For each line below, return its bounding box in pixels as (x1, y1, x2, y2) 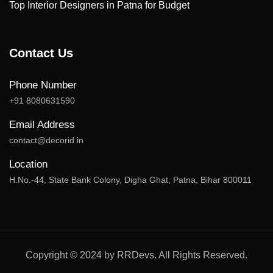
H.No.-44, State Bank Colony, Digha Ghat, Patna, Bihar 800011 (9, 174, 252, 185)
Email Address (9, 118, 75, 130)
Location (9, 158, 48, 170)
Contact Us (9, 46, 73, 60)
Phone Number (9, 79, 77, 91)
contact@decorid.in (9, 135, 83, 145)
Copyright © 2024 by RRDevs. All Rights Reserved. (26, 249, 247, 260)
